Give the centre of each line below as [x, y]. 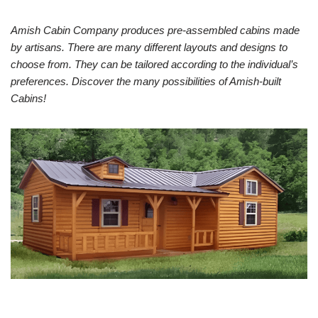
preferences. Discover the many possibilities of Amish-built [146, 81]
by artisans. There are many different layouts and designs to [149, 47]
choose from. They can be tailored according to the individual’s [154, 64]
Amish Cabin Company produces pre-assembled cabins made [155, 30]
